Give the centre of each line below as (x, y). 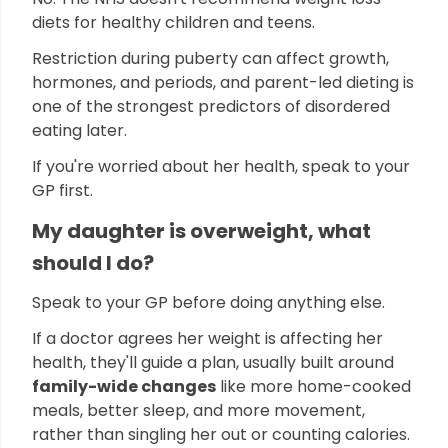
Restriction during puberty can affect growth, (210, 58)
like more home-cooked (313, 386)
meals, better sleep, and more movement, (198, 410)
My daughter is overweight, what (201, 231)
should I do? (93, 263)
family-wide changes (124, 386)
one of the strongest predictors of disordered (211, 106)
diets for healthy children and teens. (175, 22)
